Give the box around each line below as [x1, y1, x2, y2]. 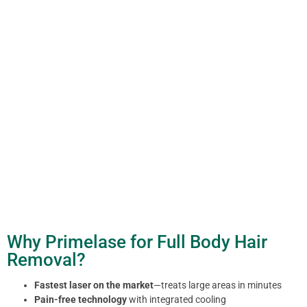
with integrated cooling [127, 294, 226, 306]
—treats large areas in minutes [153, 280, 282, 291]
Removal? [7, 249, 86, 270]
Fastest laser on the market [34, 280, 153, 291]
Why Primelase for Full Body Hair [7, 231, 267, 252]
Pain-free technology [34, 294, 127, 306]
